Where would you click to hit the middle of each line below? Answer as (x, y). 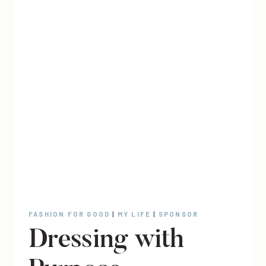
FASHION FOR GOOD (69, 214)
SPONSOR (178, 214)
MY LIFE (134, 214)
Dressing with (106, 241)
